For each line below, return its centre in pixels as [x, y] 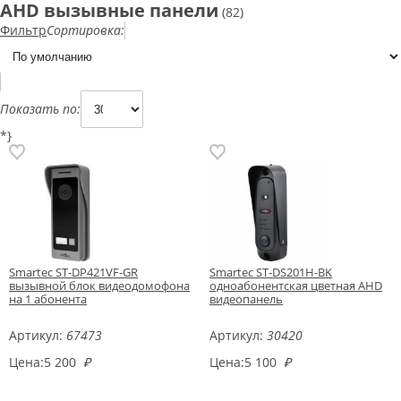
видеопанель [246, 299]
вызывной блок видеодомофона [99, 285]
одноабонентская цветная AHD [296, 285]
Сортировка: [85, 30]
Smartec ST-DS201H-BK [271, 272]
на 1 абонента [48, 299]
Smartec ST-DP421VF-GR [73, 272]
